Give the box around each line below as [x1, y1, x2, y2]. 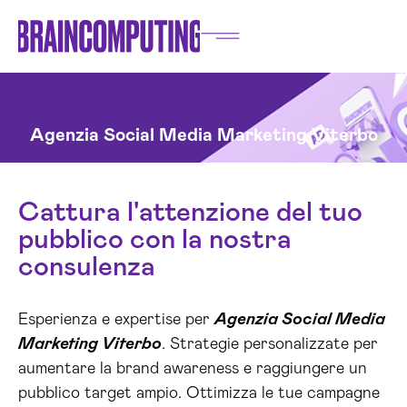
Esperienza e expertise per [18, 312, 214, 328]
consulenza [18, 253, 155, 281]
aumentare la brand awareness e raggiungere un [18, 361, 367, 377]
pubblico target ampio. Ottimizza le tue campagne [18, 385, 380, 402]
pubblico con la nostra [18, 226, 292, 253]
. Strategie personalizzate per [162, 336, 378, 352]
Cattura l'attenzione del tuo [18, 199, 362, 226]
